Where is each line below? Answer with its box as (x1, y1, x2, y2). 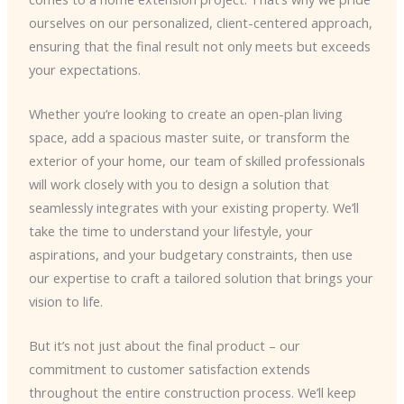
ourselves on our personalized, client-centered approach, (28, 13, 372, 32)
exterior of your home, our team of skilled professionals (28, 151, 365, 170)
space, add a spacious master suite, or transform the (28, 127, 350, 146)
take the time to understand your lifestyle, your (28, 221, 313, 240)
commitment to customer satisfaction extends (28, 360, 310, 379)
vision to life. (28, 291, 103, 310)
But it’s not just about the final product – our (28, 336, 300, 355)
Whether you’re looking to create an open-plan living (28, 104, 343, 123)
